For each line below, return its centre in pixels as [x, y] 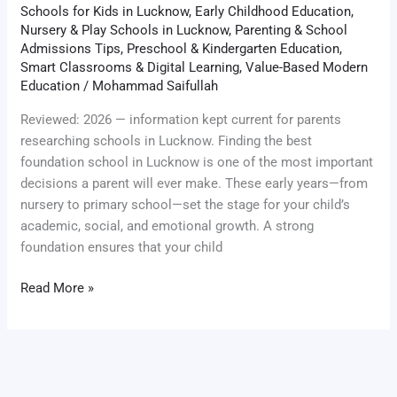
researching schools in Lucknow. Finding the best [167, 140]
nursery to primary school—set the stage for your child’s [186, 204]
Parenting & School [292, 30]
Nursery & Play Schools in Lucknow [125, 30]
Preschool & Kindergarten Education [234, 48]
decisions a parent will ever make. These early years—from [195, 183]
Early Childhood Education [273, 11]
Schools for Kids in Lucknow [105, 11]
